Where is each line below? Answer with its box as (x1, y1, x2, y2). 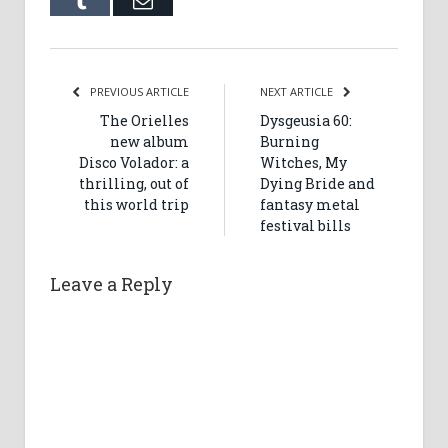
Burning (260, 132, 319, 152)
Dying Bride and (260, 174, 375, 194)
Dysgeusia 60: (260, 111, 352, 131)
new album (110, 132, 189, 152)
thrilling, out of (79, 174, 189, 194)
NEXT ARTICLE (260, 84, 336, 100)
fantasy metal (260, 195, 360, 215)
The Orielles (100, 111, 189, 131)
